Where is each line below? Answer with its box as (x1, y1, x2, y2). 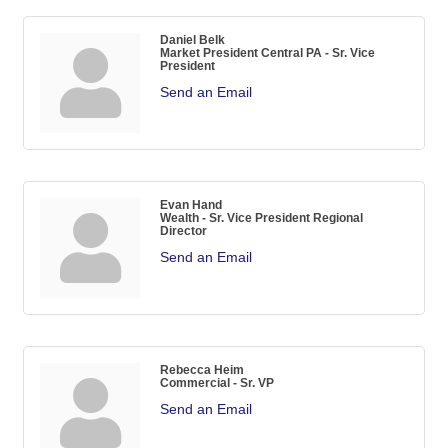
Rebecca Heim (160, 362, 244, 376)
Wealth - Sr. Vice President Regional (160, 210, 363, 224)
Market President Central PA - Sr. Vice (160, 45, 375, 59)
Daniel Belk (160, 32, 225, 46)
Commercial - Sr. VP (160, 375, 274, 389)
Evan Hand (160, 197, 222, 211)
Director (160, 223, 207, 237)
